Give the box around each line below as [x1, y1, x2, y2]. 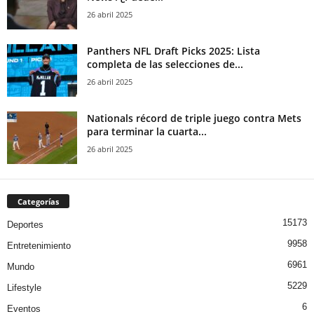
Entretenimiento [7, 240, 71, 251]
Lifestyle [7, 282, 41, 293]
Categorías [18, 196, 59, 207]
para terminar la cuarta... [87, 124, 207, 138]
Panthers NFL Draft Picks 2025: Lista [87, 43, 260, 57]
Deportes [7, 219, 43, 230]
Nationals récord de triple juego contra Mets [87, 111, 301, 125]
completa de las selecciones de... [87, 57, 243, 71]
